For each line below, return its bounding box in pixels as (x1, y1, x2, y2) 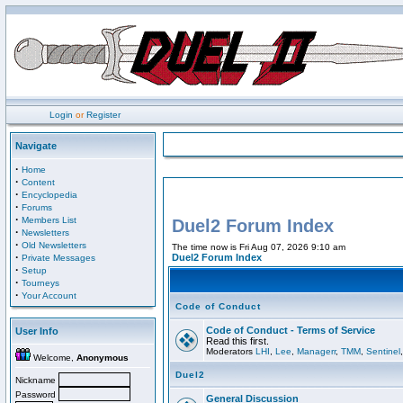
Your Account (22, 291, 76, 300)
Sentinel (366, 346, 400, 356)
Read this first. (206, 336, 269, 346)
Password (15, 390, 58, 399)
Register (86, 110, 121, 120)
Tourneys (22, 278, 59, 288)
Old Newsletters (22, 240, 86, 250)
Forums (22, 202, 52, 212)
